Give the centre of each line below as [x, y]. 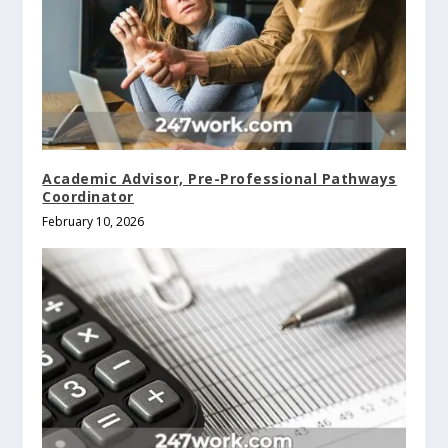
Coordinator [88, 197]
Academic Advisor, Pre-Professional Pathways [219, 179]
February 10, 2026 [93, 222]
